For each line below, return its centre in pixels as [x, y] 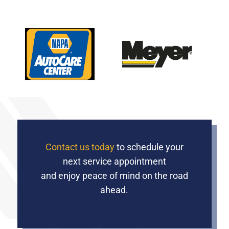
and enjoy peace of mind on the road [114, 176]
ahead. [114, 190]
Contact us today [80, 147]
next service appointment [114, 162]
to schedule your [149, 147]
